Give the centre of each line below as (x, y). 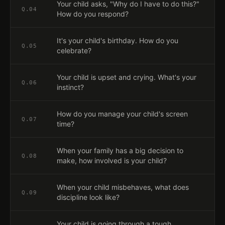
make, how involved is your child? (112, 160)
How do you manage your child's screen (122, 114)
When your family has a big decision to (120, 150)
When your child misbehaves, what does (123, 187)
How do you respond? (93, 14)
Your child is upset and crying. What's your (127, 77)
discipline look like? (88, 197)
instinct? (70, 87)
